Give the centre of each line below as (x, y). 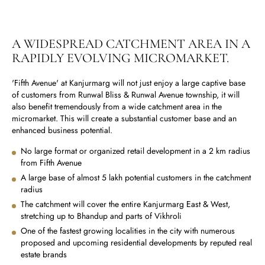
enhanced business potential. (62, 130)
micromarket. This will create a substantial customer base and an (124, 119)
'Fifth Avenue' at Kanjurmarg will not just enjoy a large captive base (129, 83)
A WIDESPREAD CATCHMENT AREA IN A (131, 44)
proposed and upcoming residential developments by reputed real (136, 243)
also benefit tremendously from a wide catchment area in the (117, 107)
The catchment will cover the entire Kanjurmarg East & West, (125, 204)
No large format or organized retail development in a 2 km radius (135, 151)
